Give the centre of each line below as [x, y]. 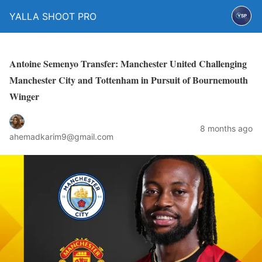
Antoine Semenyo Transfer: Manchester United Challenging [128, 63]
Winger [24, 96]
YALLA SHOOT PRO [53, 16]
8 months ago [226, 128]
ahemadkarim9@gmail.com [61, 136]
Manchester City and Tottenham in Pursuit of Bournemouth [129, 80]
